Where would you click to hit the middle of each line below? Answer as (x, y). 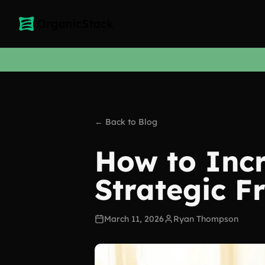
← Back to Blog (126, 122)
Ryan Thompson (206, 219)
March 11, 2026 (134, 219)
